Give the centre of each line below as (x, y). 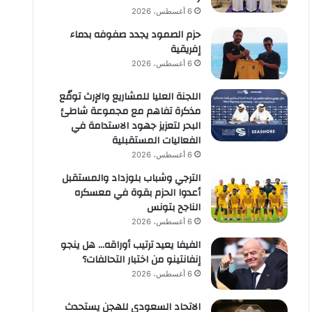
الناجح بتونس (173, 208)
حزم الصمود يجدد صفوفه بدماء (135, 35)
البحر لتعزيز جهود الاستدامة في (135, 126)
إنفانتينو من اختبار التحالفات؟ (141, 260)
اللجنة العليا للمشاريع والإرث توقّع (130, 97)
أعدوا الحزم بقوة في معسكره (137, 193)
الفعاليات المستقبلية (156, 141)
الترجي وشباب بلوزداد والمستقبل (131, 178)
